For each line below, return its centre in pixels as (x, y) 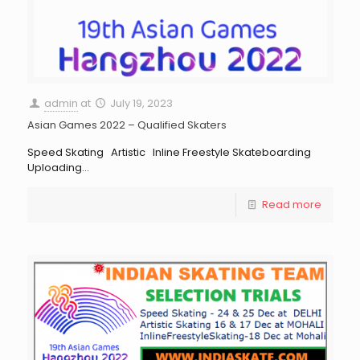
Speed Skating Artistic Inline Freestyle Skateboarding (169, 152)
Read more (291, 205)
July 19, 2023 (141, 103)
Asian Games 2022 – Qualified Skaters (127, 125)
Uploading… (58, 168)
